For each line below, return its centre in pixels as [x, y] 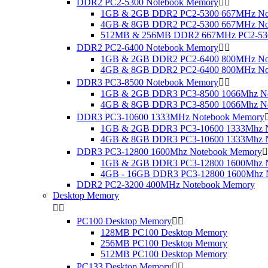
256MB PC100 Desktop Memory [164, 243]
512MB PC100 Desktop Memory [164, 254]
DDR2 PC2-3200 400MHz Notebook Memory [166, 185]
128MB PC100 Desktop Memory [164, 232]
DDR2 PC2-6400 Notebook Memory [147, 48]
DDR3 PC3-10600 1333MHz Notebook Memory [170, 117]
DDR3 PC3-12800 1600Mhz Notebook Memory [169, 152]
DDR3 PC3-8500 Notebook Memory [147, 82]
